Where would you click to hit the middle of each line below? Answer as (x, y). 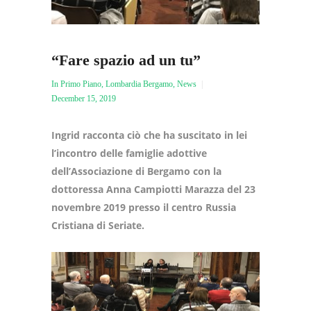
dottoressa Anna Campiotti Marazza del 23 (153, 189)
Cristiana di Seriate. (98, 225)
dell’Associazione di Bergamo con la (136, 171)
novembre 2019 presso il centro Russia (144, 207)
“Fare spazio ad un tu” (126, 60)
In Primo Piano (76, 84)
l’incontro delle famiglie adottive (129, 153)
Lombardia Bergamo (139, 84)
